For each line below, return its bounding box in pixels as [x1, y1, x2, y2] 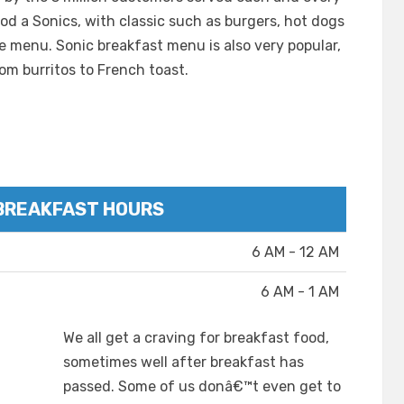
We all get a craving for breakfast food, [63, 329, 329, 347]
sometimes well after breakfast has [63, 353, 304, 372]
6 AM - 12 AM [252, 243, 339, 262]
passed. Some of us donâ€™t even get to [63, 378, 341, 396]
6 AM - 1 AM [261, 283, 339, 301]
